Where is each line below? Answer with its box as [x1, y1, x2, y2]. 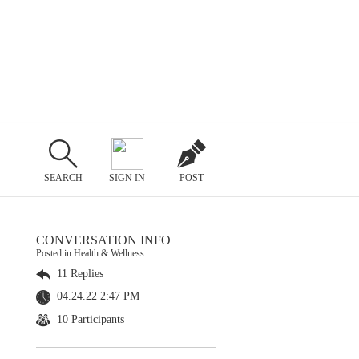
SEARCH [43, 171, 83, 184]
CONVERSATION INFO [36, 233, 171, 247]
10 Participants [54, 313, 124, 325]
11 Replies [54, 268, 103, 280]
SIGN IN [109, 171, 146, 184]
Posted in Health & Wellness [36, 248, 144, 259]
